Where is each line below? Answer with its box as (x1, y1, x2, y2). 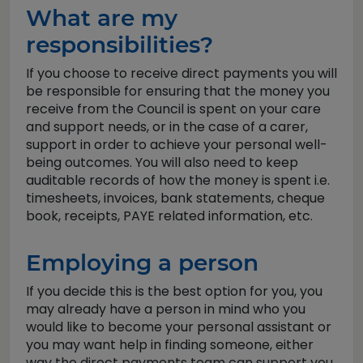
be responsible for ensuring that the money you (26, 82, 330, 100)
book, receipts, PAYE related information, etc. (26, 207, 313, 225)
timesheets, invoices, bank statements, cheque (26, 189, 325, 207)
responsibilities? (26, 31, 213, 58)
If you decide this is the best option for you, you (26, 282, 322, 301)
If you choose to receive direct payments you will (26, 64, 337, 83)
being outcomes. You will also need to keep (26, 153, 298, 172)
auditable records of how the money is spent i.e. (26, 171, 330, 190)
